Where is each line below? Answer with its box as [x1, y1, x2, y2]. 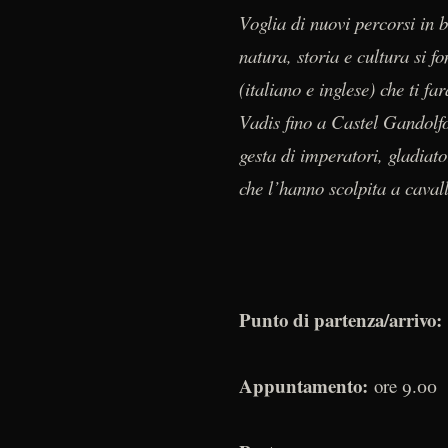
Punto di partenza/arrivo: [239, 305, 442, 333]
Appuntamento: [239, 371, 368, 399]
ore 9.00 [368, 372, 437, 398]
